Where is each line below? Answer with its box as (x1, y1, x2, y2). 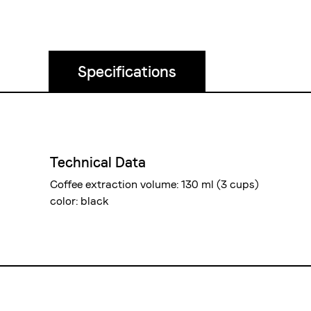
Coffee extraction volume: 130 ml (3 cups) (50, 178, 259, 191)
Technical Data (50, 154, 146, 171)
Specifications (78, 62, 176, 81)
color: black (50, 194, 109, 208)
